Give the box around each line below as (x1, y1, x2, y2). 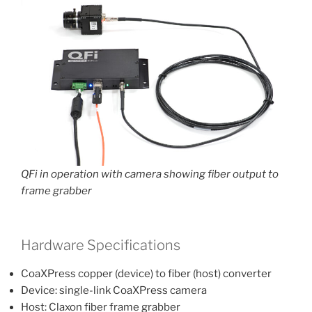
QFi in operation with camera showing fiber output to (21, 167, 279, 180)
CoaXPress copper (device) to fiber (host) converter (21, 267, 272, 281)
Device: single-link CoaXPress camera (21, 284, 207, 297)
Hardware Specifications (21, 237, 180, 254)
